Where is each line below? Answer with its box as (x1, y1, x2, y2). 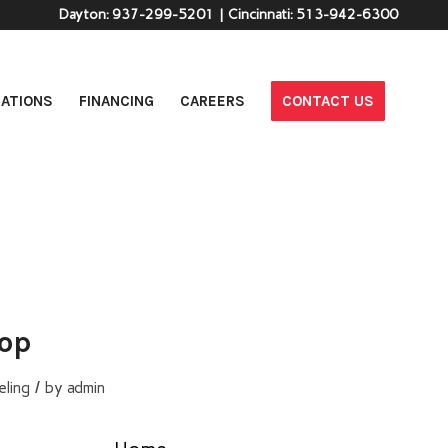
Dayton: (59, 6, 112, 23)
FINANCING (79, 92, 154, 110)
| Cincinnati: (214, 6, 296, 23)
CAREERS (180, 92, 245, 110)
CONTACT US (282, 92, 374, 110)
